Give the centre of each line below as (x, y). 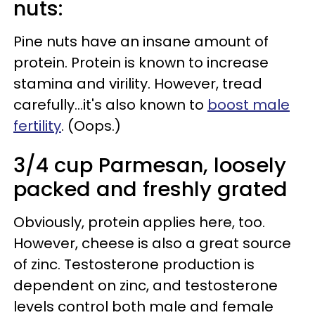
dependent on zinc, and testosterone (146, 285)
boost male (249, 105)
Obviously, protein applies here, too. (139, 222)
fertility (37, 126)
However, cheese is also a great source (152, 243)
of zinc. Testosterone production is (134, 264)
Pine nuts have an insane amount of (141, 41)
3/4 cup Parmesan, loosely (150, 165)
